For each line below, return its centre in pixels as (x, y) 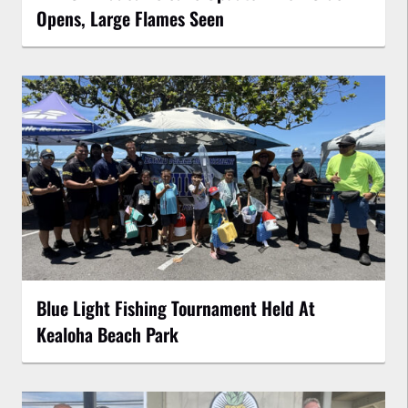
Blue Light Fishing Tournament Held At (176, 307)
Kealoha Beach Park (107, 334)
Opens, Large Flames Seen (130, 19)
